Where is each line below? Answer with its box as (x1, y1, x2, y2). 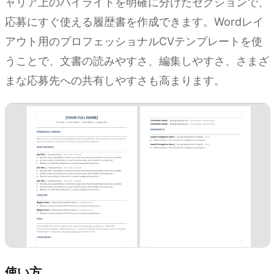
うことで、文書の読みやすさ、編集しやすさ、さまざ (5, 54, 269, 68)
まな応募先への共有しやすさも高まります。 (5, 74, 225, 87)
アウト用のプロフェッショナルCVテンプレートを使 (5, 35, 262, 48)
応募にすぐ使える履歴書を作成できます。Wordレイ (5, 15, 264, 29)
